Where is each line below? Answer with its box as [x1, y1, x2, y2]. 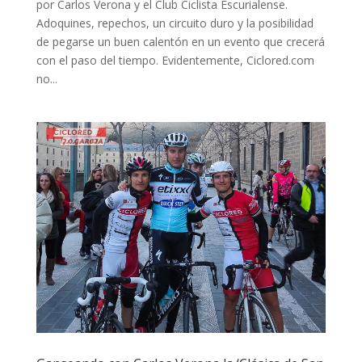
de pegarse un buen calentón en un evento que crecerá [36, 33, 325, 49]
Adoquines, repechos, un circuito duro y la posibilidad [36, 15, 314, 31]
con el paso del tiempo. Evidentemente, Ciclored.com [36, 52, 314, 68]
